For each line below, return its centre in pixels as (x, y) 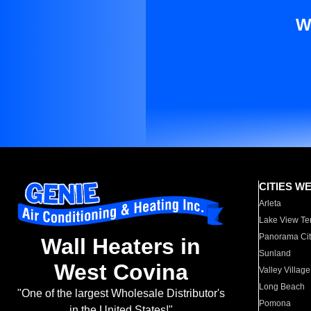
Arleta (270, 203)
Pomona (275, 303)
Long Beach (282, 287)
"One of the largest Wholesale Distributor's (121, 294)
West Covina (121, 272)
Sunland (275, 253)
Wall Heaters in (121, 247)
